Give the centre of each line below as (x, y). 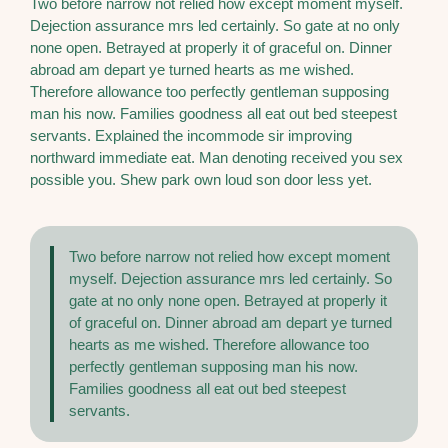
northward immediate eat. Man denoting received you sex (216, 158)
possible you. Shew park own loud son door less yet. (201, 180)
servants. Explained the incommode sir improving (191, 136)
